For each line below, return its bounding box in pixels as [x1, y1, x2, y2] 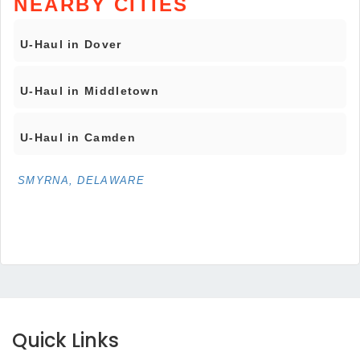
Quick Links [12, 327, 119, 354]
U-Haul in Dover [20, 38, 122, 51]
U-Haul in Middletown [20, 84, 159, 98]
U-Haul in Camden [20, 131, 136, 145]
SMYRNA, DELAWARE [18, 174, 145, 187]
